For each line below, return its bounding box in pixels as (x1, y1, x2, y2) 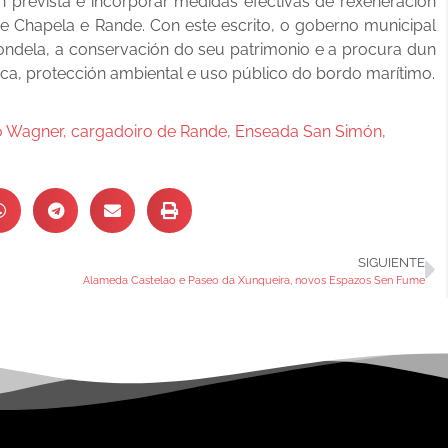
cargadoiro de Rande (71, 122, 227, 142)
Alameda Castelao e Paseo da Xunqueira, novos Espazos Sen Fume (82, 273, 425, 288)
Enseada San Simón (235, 122, 382, 142)
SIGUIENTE (357, 255, 425, 271)
